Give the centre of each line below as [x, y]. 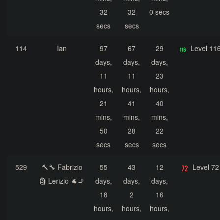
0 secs [159, 12]
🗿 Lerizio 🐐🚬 [62, 181]
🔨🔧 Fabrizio [62, 167]
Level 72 [206, 167]
